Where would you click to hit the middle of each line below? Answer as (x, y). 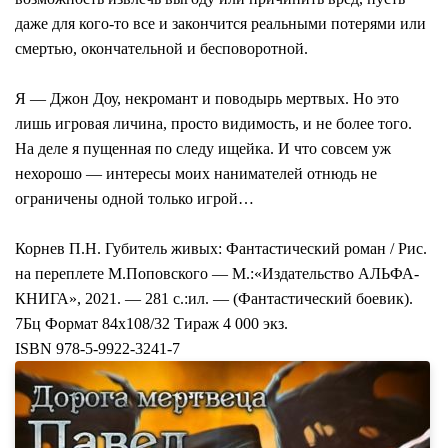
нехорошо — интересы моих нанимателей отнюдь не (196, 174)
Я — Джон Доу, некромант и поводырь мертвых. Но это (207, 99)
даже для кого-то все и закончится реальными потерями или (220, 24)
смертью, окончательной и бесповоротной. (161, 49)
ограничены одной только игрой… (134, 199)
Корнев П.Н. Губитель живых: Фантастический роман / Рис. (221, 249)
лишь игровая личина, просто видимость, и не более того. (213, 124)
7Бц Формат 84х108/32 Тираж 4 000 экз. (151, 324)
